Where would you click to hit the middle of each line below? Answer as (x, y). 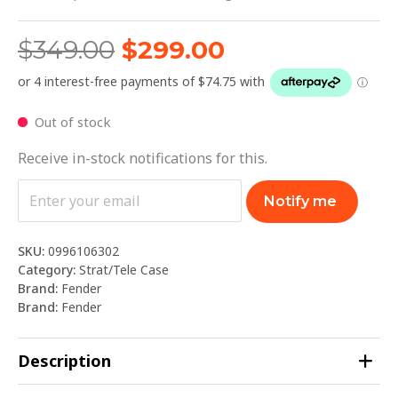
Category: (48, 270)
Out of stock (72, 122)
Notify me (301, 202)
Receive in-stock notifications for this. (143, 159)
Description (64, 361)
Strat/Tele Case (124, 270)
